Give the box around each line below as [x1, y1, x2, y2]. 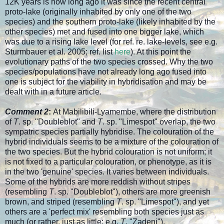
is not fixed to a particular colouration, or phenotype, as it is [5, 157, 211, 166]
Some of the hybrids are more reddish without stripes [5, 177, 190, 186]
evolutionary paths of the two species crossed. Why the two [5, 57, 213, 66]
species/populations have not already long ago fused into [5, 67, 206, 76]
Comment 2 [5, 107, 48, 116]
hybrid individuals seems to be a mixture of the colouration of [5, 137, 218, 146]
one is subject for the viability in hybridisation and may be [5, 77, 206, 86]
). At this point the [130, 47, 191, 56]
